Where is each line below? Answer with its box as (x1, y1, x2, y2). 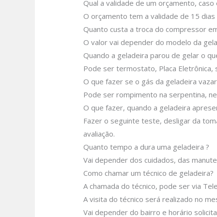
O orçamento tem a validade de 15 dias (83, 11, 216, 21)
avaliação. (83, 129, 115, 139)
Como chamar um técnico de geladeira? (83, 168, 214, 178)
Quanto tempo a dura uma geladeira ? (83, 142, 210, 152)
